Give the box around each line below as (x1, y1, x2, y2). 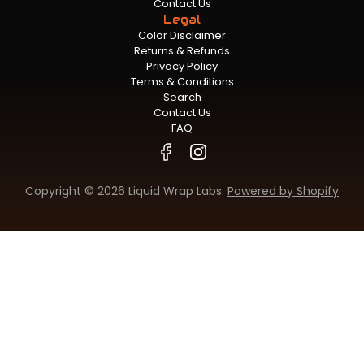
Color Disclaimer (138, 27, 226, 43)
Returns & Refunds (134, 42, 230, 58)
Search (162, 89, 201, 105)
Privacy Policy (146, 58, 218, 74)
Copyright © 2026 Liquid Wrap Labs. (25, 182, 227, 199)
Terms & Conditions (130, 73, 234, 89)
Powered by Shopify (227, 182, 339, 199)
